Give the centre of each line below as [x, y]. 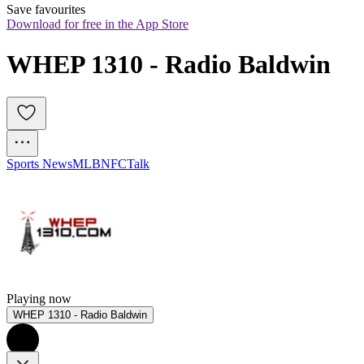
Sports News [39, 164]
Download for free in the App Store [97, 24]
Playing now [39, 299]
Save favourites [46, 10]
